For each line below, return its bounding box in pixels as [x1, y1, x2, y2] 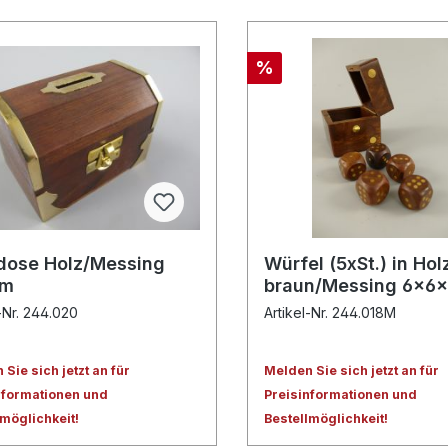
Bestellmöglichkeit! [264, 411, 389, 427]
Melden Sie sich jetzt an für [264, 363, 440, 379]
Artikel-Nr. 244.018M [264, 304, 397, 322]
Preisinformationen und [264, 387, 418, 403]
